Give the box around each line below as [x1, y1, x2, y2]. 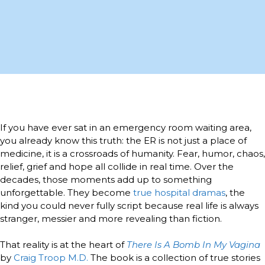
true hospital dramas [133, 186, 225, 198]
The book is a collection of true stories [88, 252, 260, 264]
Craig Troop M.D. [14, 252, 88, 264]
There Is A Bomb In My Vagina [127, 239, 260, 251]
